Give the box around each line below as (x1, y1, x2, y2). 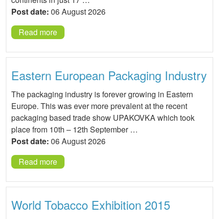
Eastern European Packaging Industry (11, 66, 207, 84)
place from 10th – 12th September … (11, 124, 138, 135)
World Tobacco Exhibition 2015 (11, 196, 170, 214)
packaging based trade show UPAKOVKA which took (11, 112, 195, 124)
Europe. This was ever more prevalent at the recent (11, 100, 187, 112)
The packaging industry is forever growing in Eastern (11, 88, 193, 100)
